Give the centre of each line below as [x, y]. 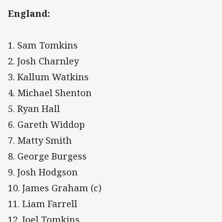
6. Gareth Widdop [46, 124]
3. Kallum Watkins [48, 77]
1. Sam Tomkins [43, 45]
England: [29, 13]
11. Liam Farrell [43, 203]
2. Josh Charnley [43, 61]
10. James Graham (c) [55, 188]
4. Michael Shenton [50, 92]
